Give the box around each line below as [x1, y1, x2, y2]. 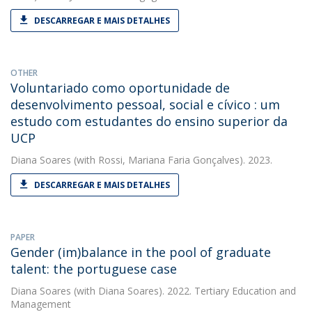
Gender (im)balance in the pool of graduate [10, 244, 271, 260]
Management [10, 297, 71, 311]
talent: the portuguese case [10, 260, 177, 277]
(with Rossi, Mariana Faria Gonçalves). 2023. [71, 153, 272, 166]
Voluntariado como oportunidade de [10, 79, 230, 96]
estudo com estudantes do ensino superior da [10, 113, 288, 130]
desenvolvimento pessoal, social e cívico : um [10, 96, 280, 113]
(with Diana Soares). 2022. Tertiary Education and [71, 284, 296, 297]
